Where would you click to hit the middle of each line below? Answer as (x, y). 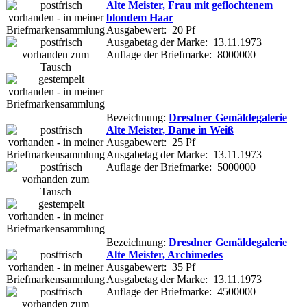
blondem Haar (140, 17)
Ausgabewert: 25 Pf (151, 142)
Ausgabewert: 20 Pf (151, 29)
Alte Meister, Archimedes (164, 254)
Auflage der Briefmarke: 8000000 (181, 54)
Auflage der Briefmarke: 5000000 (181, 167)
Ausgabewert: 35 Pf (151, 267)
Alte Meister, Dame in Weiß (170, 130)
